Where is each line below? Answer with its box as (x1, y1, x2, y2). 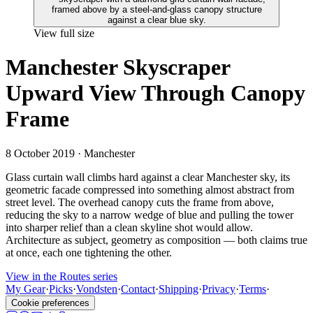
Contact (121, 282, 155, 295)
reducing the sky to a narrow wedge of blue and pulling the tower (6, 208, 293, 221)
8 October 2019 (6, 147, 75, 159)
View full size (34, 27, 94, 39)
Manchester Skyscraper (6, 54, 230, 80)
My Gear (6, 282, 45, 295)
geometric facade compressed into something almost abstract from (6, 183, 294, 196)
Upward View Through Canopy (6, 80, 305, 106)
